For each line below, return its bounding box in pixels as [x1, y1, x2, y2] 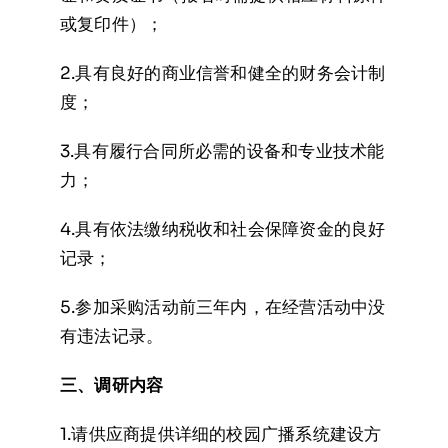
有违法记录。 [59, 326, 164, 347]
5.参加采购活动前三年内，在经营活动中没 [59, 297, 386, 318]
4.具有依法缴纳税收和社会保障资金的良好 [59, 219, 386, 240]
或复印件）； [59, 14, 164, 35]
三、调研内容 [59, 375, 164, 396]
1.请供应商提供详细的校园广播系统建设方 [59, 424, 382, 445]
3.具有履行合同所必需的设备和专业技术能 [59, 141, 385, 162]
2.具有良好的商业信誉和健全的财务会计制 [59, 63, 386, 84]
